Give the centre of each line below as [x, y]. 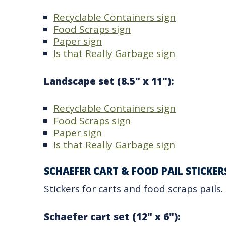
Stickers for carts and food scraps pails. [133, 188]
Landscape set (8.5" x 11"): [109, 81]
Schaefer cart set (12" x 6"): [112, 217]
